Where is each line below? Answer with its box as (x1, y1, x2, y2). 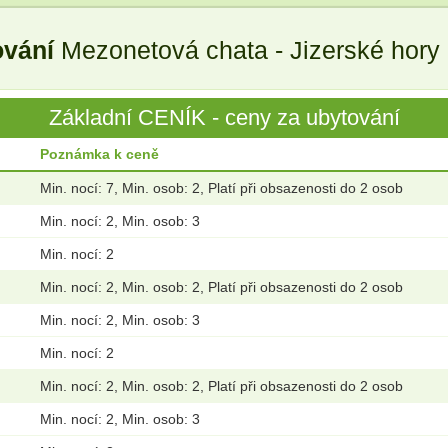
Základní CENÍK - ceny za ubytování (48, 105, 400, 131)
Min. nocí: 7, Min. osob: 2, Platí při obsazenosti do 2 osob (40, 180, 403, 197)
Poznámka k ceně (40, 146, 159, 163)
